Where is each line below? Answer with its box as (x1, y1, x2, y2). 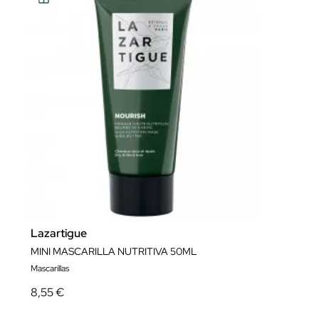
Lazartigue (31, 226, 87, 241)
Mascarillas (31, 263, 69, 274)
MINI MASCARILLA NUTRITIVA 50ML (31, 245, 197, 258)
